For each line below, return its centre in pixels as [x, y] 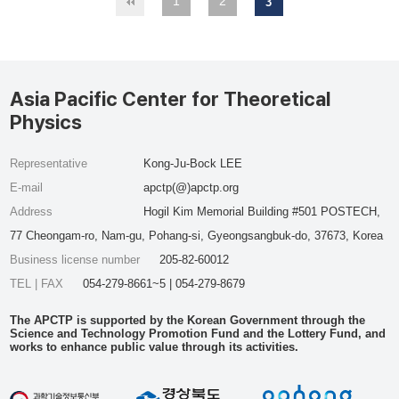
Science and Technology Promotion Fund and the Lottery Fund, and [198, 334]
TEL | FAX [39, 284]
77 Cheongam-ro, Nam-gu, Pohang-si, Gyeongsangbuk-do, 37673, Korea [197, 236]
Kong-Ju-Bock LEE [192, 163]
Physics [46, 122]
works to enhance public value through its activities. [155, 347]
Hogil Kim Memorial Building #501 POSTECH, [261, 212]
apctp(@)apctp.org [191, 187]
